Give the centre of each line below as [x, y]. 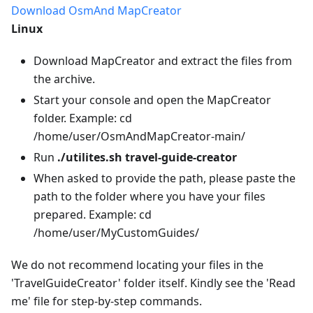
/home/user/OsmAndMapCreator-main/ [139, 136]
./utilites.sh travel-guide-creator [147, 157]
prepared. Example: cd [93, 214]
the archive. [64, 79]
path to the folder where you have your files [150, 196]
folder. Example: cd [83, 118]
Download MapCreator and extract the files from [163, 60]
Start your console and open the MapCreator [152, 100]
